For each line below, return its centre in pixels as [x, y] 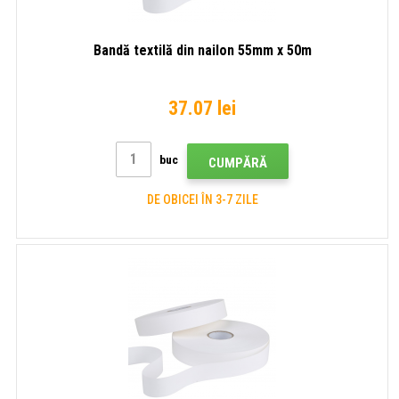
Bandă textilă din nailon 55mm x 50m [202, 50]
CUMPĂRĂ [238, 163]
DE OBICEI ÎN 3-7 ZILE [202, 199]
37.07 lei [202, 108]
